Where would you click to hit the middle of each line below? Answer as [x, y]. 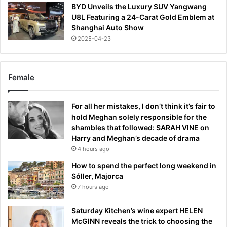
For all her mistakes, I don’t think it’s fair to [143, 106]
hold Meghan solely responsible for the [139, 117]
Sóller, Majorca [97, 176]
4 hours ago [93, 149]
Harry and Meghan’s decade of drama [136, 138]
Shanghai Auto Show [108, 28]
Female [21, 78]
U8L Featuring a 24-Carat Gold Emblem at [143, 17]
